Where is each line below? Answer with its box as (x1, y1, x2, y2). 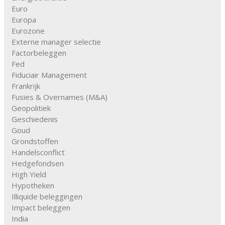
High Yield (12, 169, 46, 180)
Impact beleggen (12, 202, 70, 213)
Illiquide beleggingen (12, 191, 82, 202)
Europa (12, 15, 36, 25)
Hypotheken (12, 180, 54, 191)
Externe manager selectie (12, 37, 101, 47)
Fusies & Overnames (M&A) (12, 92, 107, 102)
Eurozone (12, 26, 45, 36)
